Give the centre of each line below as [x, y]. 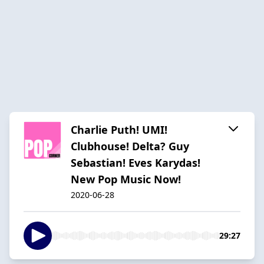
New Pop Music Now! [126, 179]
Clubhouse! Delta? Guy [130, 146]
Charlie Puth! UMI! [119, 129]
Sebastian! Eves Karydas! [136, 162]
